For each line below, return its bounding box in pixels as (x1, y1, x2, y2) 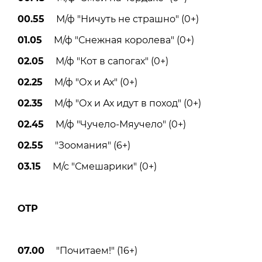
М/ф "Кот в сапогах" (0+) (44, 56, 168, 67)
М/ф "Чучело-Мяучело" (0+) (44, 119, 186, 130)
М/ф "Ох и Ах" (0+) (43, 77, 137, 88)
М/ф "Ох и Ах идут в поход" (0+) (43, 98, 201, 109)
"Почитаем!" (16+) (44, 245, 137, 257)
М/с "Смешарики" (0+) (41, 161, 157, 173)
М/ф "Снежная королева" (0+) (42, 35, 194, 46)
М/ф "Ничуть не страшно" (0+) (44, 13, 199, 25)
